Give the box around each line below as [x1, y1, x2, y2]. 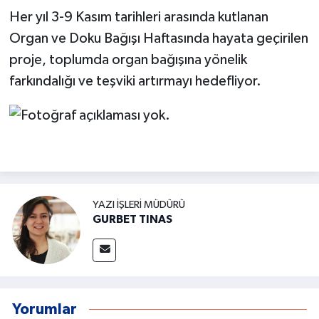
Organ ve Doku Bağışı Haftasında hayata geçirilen [9, 31, 308, 46]
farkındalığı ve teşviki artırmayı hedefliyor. [9, 73, 261, 88]
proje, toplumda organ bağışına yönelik [9, 52, 247, 67]
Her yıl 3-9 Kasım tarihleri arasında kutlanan [9, 9, 268, 24]
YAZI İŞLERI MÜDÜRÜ [93, 199, 185, 211]
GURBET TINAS [93, 214, 172, 226]
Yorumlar [12, 301, 77, 317]
